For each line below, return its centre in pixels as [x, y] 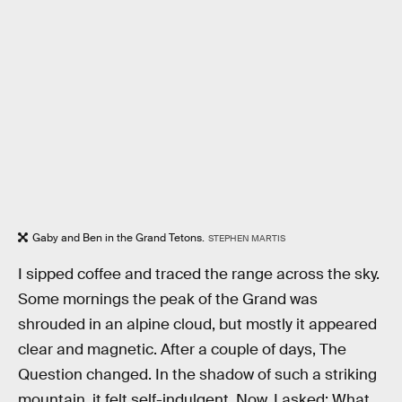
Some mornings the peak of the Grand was [168, 300]
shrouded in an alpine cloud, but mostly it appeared [197, 325]
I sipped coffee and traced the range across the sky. [199, 275]
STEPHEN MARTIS [246, 238]
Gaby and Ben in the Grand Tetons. [118, 237]
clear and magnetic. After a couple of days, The [182, 350]
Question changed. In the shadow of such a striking [197, 375]
